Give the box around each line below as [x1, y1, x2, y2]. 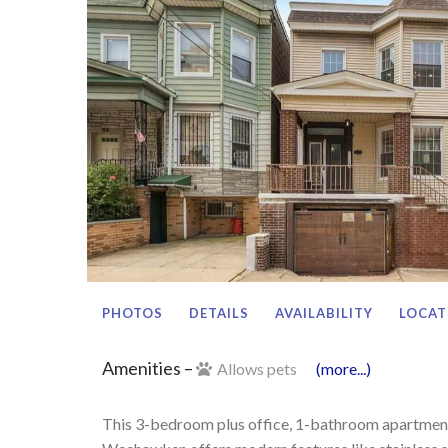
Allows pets [214, 358, 300, 378]
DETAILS [189, 304, 249, 321]
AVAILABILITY [275, 304, 373, 321]
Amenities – [102, 356, 196, 379]
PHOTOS [102, 304, 163, 321]
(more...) [316, 358, 371, 378]
